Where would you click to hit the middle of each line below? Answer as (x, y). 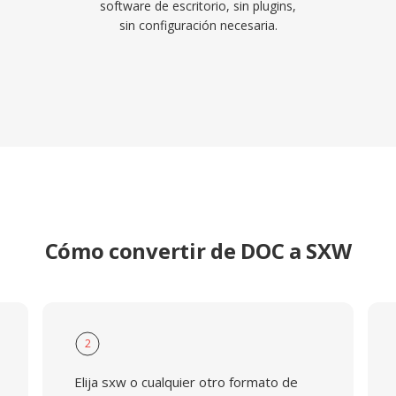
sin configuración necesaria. (198, 25)
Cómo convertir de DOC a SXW (198, 251)
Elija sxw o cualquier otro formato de (186, 382)
